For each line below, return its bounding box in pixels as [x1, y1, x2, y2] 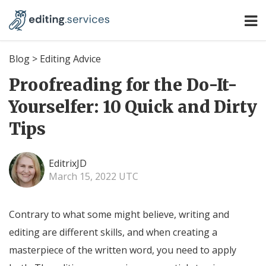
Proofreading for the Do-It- [9, 74, 238, 96]
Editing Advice [40, 52, 101, 65]
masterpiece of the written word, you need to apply [9, 243, 236, 256]
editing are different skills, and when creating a [9, 226, 217, 239]
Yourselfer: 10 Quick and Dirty [9, 96, 257, 118]
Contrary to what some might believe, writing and [9, 208, 229, 221]
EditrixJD [49, 157, 87, 170]
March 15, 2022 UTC [49, 170, 138, 183]
